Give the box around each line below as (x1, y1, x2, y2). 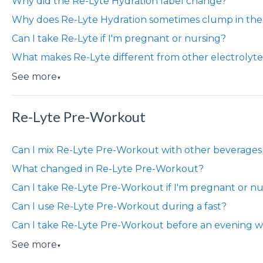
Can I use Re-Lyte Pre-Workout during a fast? (11, 200, 227, 212)
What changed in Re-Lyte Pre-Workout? (11, 163, 204, 174)
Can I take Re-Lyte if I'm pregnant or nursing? (11, 33, 226, 45)
